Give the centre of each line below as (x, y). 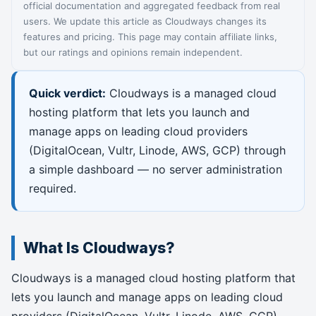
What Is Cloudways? (99, 248)
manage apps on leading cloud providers (138, 131)
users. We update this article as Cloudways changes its (145, 21)
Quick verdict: (67, 93)
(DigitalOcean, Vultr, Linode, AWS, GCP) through (157, 150)
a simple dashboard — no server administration (156, 169)
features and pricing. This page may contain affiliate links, (150, 37)
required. (53, 188)
